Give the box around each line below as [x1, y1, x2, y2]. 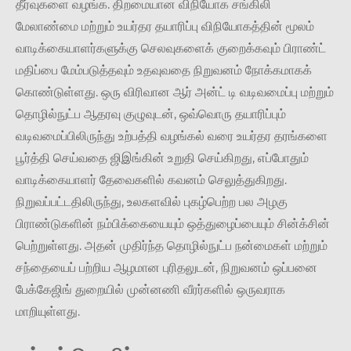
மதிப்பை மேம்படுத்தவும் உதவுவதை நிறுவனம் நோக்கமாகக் [16, 63, 312, 78]
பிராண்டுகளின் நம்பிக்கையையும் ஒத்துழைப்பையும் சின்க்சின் [16, 216, 330, 232]
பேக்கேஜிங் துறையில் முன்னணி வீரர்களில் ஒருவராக [16, 282, 285, 298]
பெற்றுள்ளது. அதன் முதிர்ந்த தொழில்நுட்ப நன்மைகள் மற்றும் [16, 238, 327, 254]
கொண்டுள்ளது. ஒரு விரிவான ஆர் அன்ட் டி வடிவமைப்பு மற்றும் [16, 85, 334, 100]
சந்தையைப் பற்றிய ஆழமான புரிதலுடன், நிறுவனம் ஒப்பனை [16, 260, 317, 276]
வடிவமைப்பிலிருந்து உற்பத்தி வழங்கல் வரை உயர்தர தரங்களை [16, 128, 327, 144]
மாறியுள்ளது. [16, 304, 80, 320]
